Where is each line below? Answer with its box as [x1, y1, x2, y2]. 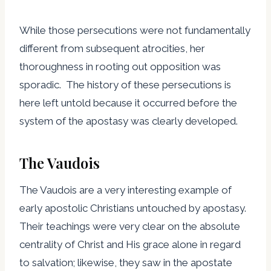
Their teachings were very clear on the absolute [19, 220, 240, 232]
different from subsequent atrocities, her [19, 42, 205, 54]
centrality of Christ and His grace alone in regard [19, 238, 241, 250]
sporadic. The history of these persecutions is [19, 78, 231, 91]
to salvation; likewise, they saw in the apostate [19, 256, 232, 269]
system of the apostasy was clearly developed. [19, 114, 238, 127]
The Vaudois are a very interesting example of [19, 183, 232, 196]
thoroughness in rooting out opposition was [19, 60, 221, 73]
